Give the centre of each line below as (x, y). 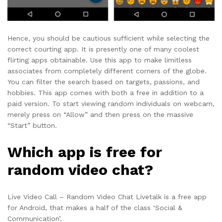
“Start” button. (32, 126)
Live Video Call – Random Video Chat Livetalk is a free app (107, 196)
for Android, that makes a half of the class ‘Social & (95, 207)
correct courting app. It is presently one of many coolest (103, 49)
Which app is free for (85, 152)
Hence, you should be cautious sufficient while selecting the (109, 38)
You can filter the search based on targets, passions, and (104, 82)
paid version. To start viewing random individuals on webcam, (111, 104)
